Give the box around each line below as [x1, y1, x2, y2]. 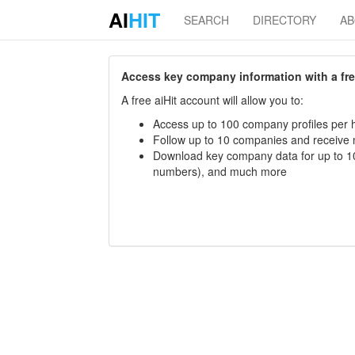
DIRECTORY [253, 12, 316, 28]
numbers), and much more [153, 163, 287, 179]
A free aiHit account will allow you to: [121, 92, 303, 108]
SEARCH [184, 12, 229, 28]
